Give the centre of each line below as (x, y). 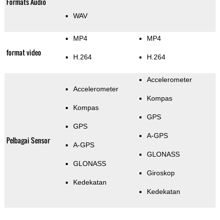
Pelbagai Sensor (28, 140)
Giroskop (161, 173)
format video (24, 53)
